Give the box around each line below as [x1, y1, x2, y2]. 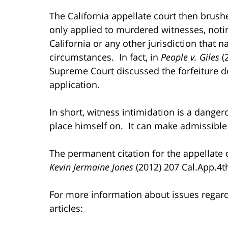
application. [49, 78, 100, 91]
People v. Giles [161, 50, 219, 63]
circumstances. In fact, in [49, 50, 161, 63]
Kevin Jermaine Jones [49, 160, 133, 173]
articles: [49, 202, 83, 214]
